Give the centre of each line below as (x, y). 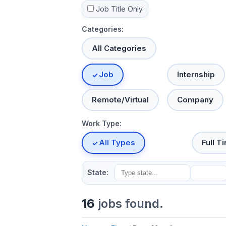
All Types (117, 143)
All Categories (119, 48)
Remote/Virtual (120, 100)
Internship (196, 74)
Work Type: (102, 123)
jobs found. (129, 204)
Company (195, 100)
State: (98, 172)
